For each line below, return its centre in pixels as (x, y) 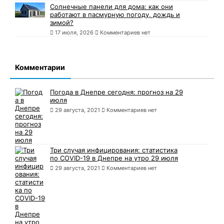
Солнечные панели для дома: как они (111, 7)
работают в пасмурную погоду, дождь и (115, 15)
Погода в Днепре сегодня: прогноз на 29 (116, 92)
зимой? (62, 23)
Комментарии (40, 67)
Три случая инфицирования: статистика (114, 150)
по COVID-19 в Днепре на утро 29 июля (114, 158)
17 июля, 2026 (74, 33)
